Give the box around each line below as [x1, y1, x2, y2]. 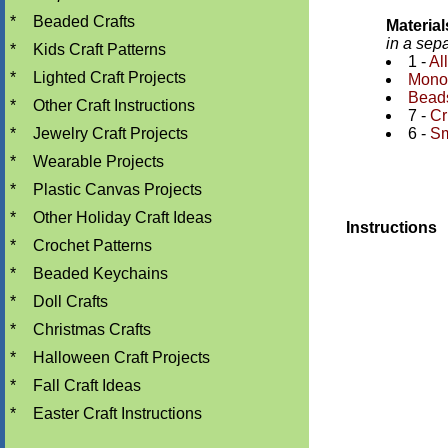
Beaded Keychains [33, 265, 168, 282]
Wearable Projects [33, 153, 164, 170]
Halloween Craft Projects [33, 349, 210, 366]
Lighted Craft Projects [33, 69, 186, 86]
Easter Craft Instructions [33, 405, 202, 422]
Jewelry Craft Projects [33, 125, 188, 142]
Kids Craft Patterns [33, 41, 166, 58]
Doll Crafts [33, 293, 108, 310]
